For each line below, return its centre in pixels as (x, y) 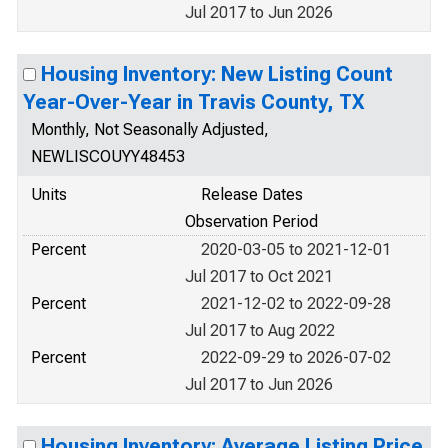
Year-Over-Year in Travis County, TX (193, 102)
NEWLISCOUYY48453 (108, 156)
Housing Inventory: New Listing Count (217, 74)
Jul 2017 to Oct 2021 (259, 276)
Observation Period (251, 221)
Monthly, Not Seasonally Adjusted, (150, 129)
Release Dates (252, 194)
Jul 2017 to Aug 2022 (260, 330)
